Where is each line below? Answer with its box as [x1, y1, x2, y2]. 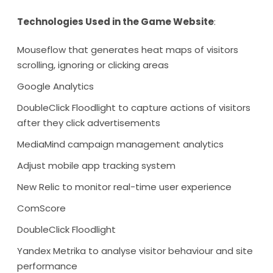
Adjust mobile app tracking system [17, 159, 175, 172]
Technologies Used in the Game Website [17, 15, 214, 28]
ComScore [17, 202, 66, 214]
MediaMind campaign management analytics [17, 138, 224, 151]
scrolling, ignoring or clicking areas [17, 58, 169, 71]
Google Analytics [17, 80, 94, 93]
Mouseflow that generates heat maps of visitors [17, 43, 238, 56]
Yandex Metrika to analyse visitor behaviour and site [17, 244, 253, 257]
